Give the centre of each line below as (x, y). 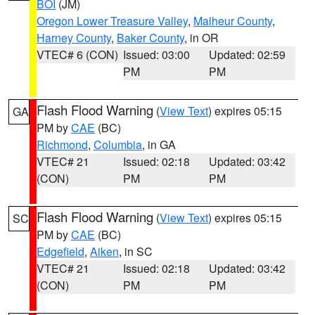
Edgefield (60, 251)
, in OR (201, 38)
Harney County (74, 38)
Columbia (118, 144)
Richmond (62, 144)
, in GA (159, 144)
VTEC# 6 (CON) (77, 54)
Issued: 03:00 (156, 54)
